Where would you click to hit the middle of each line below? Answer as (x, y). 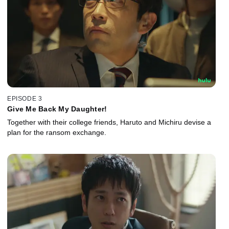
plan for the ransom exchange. (57, 132)
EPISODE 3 (25, 98)
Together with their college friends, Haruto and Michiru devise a (109, 122)
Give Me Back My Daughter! (57, 109)
